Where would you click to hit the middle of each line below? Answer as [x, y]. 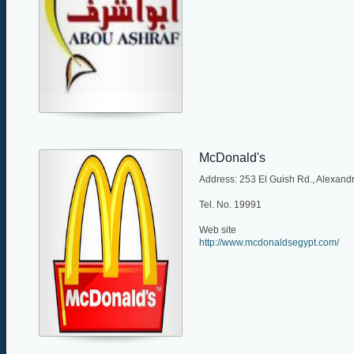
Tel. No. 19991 [230, 204]
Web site [218, 230]
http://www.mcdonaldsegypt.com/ [269, 242]
